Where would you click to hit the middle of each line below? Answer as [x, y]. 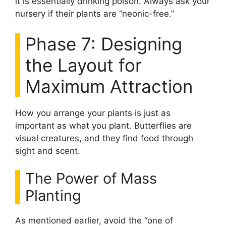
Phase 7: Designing [104, 44]
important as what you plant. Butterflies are [103, 125]
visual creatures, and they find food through [104, 138]
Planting [53, 195]
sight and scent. [48, 151]
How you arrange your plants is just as [93, 113]
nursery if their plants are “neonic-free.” [95, 14]
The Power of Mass [91, 178]
